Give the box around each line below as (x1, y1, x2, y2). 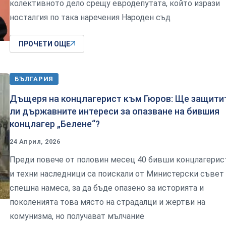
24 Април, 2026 (10, 137, 61, 145)
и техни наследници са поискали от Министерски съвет (10, 168, 224, 179)
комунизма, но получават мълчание (10, 211, 144, 221)
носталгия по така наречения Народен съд (10, 12, 171, 22)
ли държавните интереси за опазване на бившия (10, 105, 219, 117)
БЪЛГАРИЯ (15, 75, 54, 83)
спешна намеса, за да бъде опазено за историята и (10, 183, 204, 193)
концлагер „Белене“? (10, 118, 100, 129)
